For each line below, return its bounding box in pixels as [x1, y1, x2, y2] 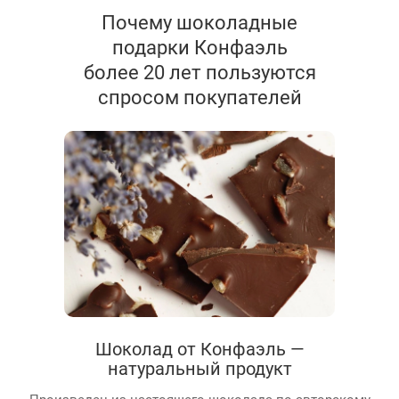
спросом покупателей [97, 84, 302, 110]
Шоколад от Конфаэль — [94, 336, 305, 360]
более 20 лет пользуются [83, 59, 316, 85]
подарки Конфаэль [111, 34, 288, 61]
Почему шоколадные [102, 9, 297, 36]
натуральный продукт [107, 355, 292, 379]
